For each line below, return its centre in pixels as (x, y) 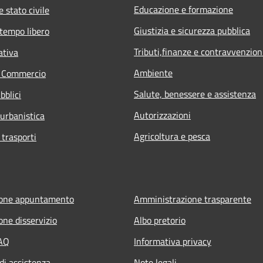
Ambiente (153, 73)
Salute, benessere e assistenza (195, 94)
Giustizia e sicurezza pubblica (192, 30)
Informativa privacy (173, 241)
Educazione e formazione (183, 9)
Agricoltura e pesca (172, 136)
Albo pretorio (160, 220)
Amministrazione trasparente (193, 199)
